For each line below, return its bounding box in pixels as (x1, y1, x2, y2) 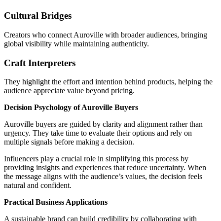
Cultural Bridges (4, 10, 72, 21)
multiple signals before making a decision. (4, 138, 134, 147)
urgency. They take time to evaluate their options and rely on (4, 129, 192, 138)
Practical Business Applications (4, 198, 108, 207)
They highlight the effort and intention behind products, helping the (4, 77, 213, 86)
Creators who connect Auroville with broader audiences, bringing (4, 30, 207, 39)
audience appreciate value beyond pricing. (4, 86, 135, 95)
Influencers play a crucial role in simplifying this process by (4, 154, 188, 163)
